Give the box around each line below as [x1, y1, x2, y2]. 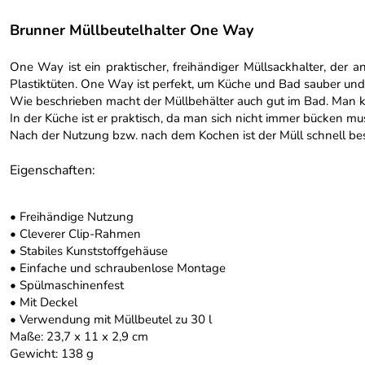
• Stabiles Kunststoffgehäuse [10, 243, 168, 259]
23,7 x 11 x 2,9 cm [46, 328, 148, 345]
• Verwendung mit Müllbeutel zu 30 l [10, 311, 212, 328]
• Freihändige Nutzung [10, 209, 134, 225]
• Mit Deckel [10, 294, 77, 310]
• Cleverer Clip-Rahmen [10, 226, 141, 242]
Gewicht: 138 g [10, 345, 94, 362]
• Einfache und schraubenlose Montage [10, 260, 226, 276]
